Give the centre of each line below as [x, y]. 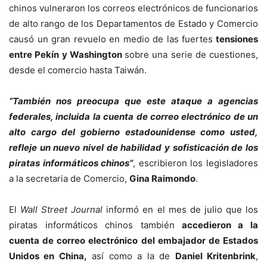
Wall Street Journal [63, 209]
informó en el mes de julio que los [182, 209]
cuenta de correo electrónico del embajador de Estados [133, 240]
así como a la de [131, 256]
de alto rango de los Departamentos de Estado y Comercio [133, 24]
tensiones [236, 39]
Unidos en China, [48, 256]
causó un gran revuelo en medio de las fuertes [111, 39]
